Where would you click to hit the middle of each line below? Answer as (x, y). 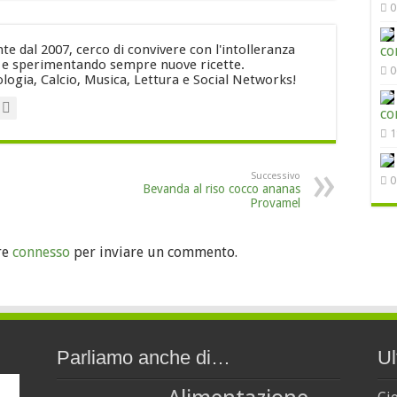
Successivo (276, 176)
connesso (41, 252)
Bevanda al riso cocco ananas (222, 189)
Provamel (275, 203)
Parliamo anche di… (143, 358)
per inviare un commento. (154, 252)
